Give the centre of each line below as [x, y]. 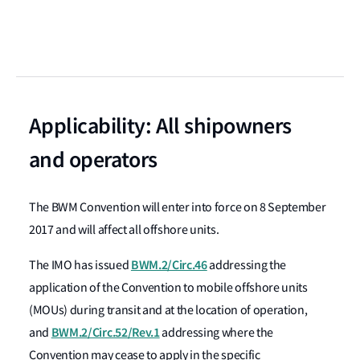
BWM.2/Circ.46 [169, 265]
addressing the [246, 265]
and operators [93, 160]
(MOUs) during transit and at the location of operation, [168, 310]
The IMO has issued [80, 265]
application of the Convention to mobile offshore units [168, 288]
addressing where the [216, 333]
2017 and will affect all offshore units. [124, 230]
